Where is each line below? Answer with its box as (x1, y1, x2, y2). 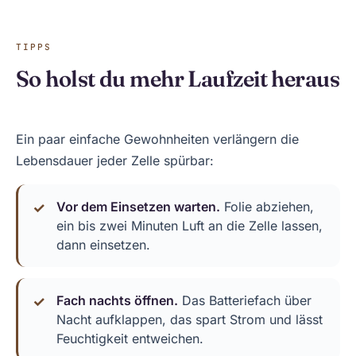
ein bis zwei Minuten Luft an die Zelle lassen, (56, 218, 323, 234)
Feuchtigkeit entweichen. (56, 331, 203, 346)
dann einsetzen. (56, 237, 150, 253)
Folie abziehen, (220, 199, 314, 215)
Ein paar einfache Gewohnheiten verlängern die (16, 131, 299, 147)
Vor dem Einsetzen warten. (56, 199, 220, 215)
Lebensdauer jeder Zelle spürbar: (16, 153, 214, 168)
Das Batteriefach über (178, 292, 311, 308)
